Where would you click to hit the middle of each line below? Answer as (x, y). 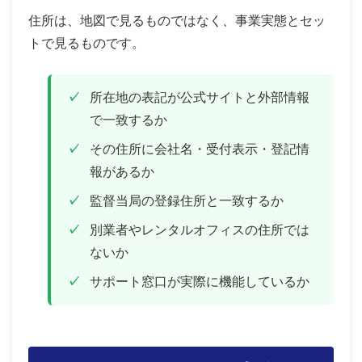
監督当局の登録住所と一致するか (187, 200)
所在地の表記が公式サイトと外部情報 (200, 97)
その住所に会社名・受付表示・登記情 (200, 149)
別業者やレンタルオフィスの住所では (200, 229)
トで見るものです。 (86, 43)
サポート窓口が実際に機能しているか (200, 281)
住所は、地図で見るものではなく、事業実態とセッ (177, 20)
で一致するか (128, 120)
